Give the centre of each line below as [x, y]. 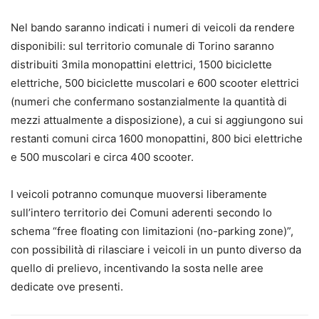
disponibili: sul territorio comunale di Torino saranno [142, 46]
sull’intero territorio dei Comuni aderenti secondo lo [141, 212]
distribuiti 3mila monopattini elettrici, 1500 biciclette [141, 64]
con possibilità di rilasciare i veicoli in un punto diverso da [156, 249]
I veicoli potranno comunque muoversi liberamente [139, 194]
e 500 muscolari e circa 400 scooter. [102, 157]
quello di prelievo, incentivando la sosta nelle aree [137, 268]
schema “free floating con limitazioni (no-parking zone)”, [152, 231]
